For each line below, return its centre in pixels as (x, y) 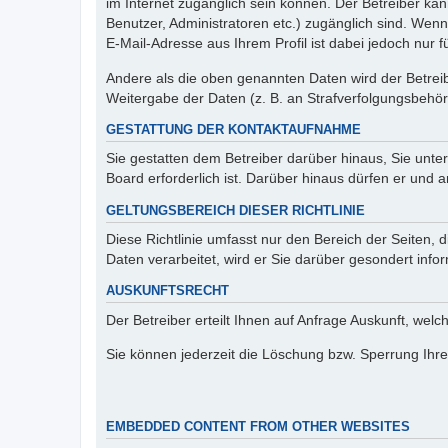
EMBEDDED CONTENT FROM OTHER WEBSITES (258, 426)
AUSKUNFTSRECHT (167, 291)
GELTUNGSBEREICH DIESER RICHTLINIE (235, 210)
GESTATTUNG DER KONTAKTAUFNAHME (233, 129)
